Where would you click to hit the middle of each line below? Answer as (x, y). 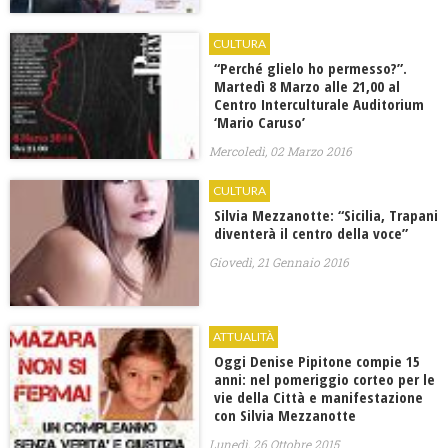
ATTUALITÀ (243, 337)
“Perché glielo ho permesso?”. (310, 68)
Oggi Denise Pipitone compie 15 (317, 361)
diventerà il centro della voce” (311, 233)
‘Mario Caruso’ (259, 122)
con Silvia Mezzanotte (285, 415)
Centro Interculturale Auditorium (319, 104)
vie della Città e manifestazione (318, 397)
